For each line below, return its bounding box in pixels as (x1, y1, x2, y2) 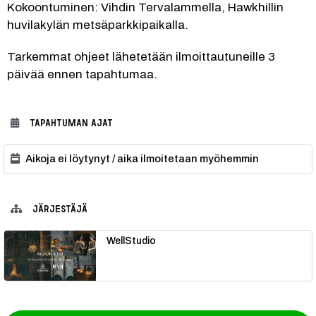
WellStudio (107, 236, 156, 246)
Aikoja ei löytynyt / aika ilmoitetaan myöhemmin (25, 153, 259, 164)
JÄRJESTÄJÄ (32, 204, 87, 214)
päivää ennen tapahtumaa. (7, 68, 157, 81)
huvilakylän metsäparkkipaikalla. (7, 18, 188, 32)
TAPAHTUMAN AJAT (30, 118, 113, 128)
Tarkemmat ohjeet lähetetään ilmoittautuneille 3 (7, 50, 275, 63)
